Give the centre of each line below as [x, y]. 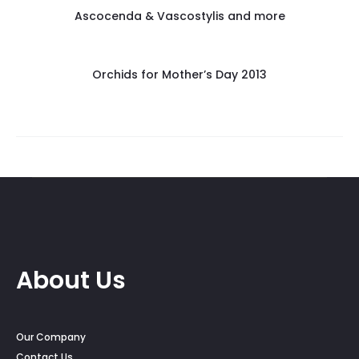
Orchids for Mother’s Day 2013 [179, 75]
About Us [71, 280]
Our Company [51, 337]
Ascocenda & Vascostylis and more [179, 16]
